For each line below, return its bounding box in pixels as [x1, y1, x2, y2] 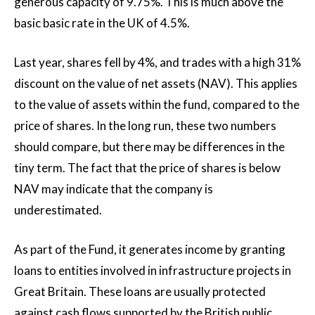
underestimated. [14, 202, 102, 217]
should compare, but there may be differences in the [14, 139, 285, 154]
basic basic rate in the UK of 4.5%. [14, 15, 190, 30]
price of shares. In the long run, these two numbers [14, 117, 276, 133]
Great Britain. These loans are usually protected [14, 283, 266, 299]
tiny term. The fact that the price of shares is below [14, 160, 281, 175]
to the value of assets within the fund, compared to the [14, 96, 300, 112]
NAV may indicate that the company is [14, 181, 213, 196]
